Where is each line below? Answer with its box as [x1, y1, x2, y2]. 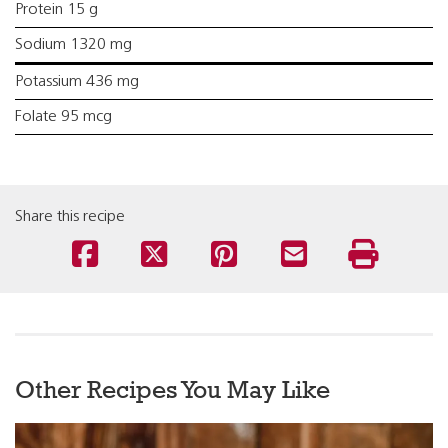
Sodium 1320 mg [15, 37, 132, 53]
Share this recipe [15, 209, 125, 225]
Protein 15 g [15, 2, 98, 18]
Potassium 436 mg [15, 74, 139, 90]
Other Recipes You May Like [15, 375, 330, 404]
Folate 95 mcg [15, 109, 112, 125]
